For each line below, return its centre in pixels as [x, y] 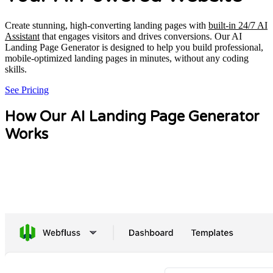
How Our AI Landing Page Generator [132, 117]
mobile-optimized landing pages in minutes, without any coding [127, 58]
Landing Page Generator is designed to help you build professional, [134, 48]
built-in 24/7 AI [238, 26]
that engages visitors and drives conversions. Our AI [141, 37]
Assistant [22, 37]
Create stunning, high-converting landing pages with [107, 26]
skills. [16, 69]
